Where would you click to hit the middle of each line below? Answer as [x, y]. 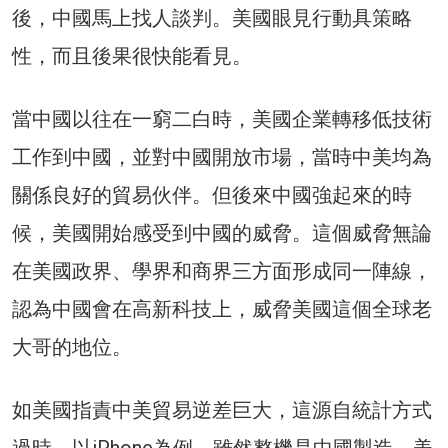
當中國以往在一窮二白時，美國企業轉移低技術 [222, 118]
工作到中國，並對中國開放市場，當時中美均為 [222, 156]
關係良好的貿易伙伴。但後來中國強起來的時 [212, 194]
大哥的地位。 [72, 346]
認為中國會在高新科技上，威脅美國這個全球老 [222, 308]
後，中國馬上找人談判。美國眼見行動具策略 [212, 17]
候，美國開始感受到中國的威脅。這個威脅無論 [222, 232]
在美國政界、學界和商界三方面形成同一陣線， [222, 270]
